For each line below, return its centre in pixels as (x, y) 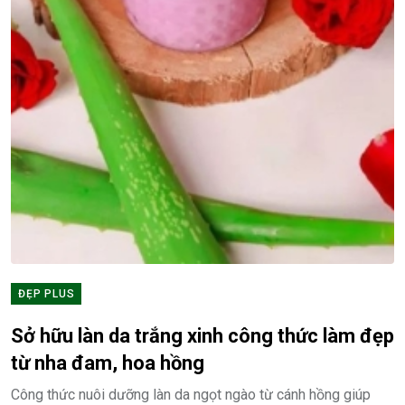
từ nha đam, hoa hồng (108, 363)
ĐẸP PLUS (47, 294)
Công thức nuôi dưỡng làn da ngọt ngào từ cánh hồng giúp (191, 395)
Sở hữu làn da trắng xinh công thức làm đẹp (202, 336)
